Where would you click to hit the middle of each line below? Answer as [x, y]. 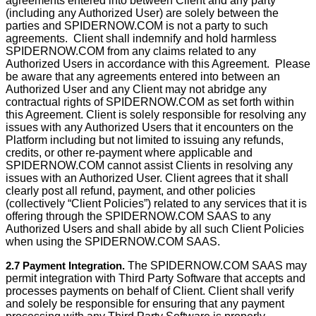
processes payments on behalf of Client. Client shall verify [150, 291]
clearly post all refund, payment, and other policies [130, 191]
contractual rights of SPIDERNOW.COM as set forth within [150, 102]
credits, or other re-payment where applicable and [129, 153]
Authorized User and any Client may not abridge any [136, 89]
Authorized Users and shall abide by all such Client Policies [155, 229]
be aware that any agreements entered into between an [143, 77]
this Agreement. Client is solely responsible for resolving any [156, 115]
